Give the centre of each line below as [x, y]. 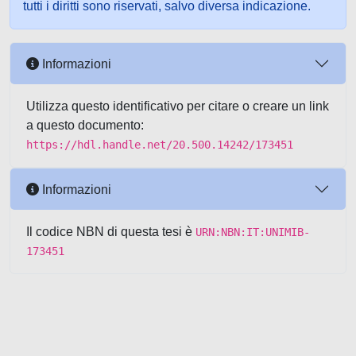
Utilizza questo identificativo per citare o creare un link [178, 106]
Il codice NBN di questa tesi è [111, 232]
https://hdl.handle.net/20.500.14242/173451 [160, 145]
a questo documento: [85, 125]
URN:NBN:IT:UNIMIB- [253, 232]
